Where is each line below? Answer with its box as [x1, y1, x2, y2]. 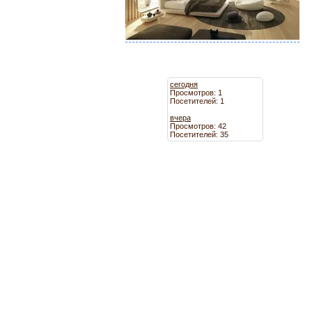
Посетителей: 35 [169, 130, 228, 139]
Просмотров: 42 [169, 121, 226, 130]
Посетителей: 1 [169, 96, 224, 105]
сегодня [169, 79, 198, 88]
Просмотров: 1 [169, 88, 222, 97]
